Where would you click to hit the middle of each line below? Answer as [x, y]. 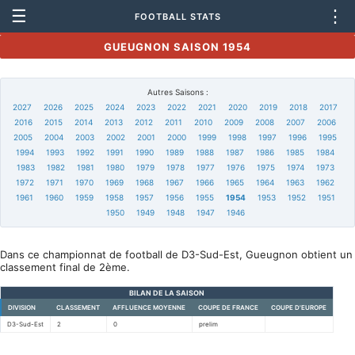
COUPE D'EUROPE [299, 307]
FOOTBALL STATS [177, 16]
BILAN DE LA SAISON [167, 293]
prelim [208, 324]
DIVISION [22, 307]
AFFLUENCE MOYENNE [149, 307]
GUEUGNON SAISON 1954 [177, 47]
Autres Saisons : [177, 92]
